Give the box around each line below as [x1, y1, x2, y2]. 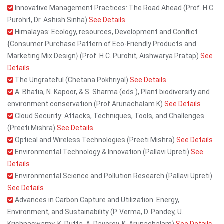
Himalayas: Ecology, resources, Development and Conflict [13, 28, 198, 36]
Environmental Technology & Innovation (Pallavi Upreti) [13, 148, 191, 156]
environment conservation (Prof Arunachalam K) [7, 100, 164, 108]
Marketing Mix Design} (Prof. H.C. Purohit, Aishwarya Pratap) [7, 52, 200, 60]
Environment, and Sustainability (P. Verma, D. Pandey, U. [7, 208, 183, 216]
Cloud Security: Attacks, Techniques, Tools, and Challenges [13, 112, 204, 120]
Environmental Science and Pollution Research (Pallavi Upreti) [13, 172, 212, 180]
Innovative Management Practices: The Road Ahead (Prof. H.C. [13, 4, 215, 12]
